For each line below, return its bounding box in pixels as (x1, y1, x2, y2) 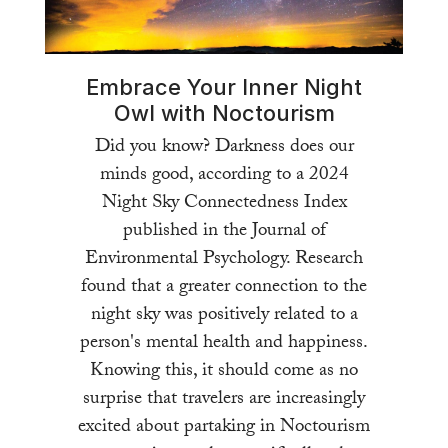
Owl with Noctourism (113, 99, 335, 126)
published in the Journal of (122, 215, 326, 248)
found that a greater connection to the (81, 271, 367, 304)
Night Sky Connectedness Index (101, 187, 347, 220)
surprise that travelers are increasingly (83, 383, 365, 416)
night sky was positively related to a (90, 299, 358, 332)
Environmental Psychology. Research (85, 243, 363, 276)
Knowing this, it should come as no (90, 355, 358, 388)
